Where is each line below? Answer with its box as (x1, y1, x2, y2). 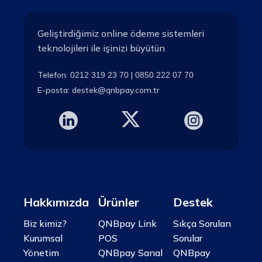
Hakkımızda (23, 194, 89, 209)
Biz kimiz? (23, 217, 67, 229)
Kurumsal (23, 232, 63, 244)
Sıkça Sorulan (173, 217, 231, 229)
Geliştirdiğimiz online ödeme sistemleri (37, 27, 204, 39)
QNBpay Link (98, 217, 157, 229)
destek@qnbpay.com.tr (72, 84, 160, 95)
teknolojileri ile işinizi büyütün (37, 42, 165, 54)
